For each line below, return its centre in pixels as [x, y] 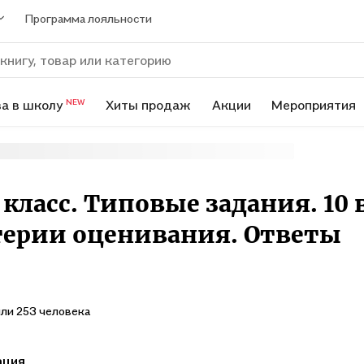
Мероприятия [314, 104]
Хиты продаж [149, 104]
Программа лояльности [89, 18]
